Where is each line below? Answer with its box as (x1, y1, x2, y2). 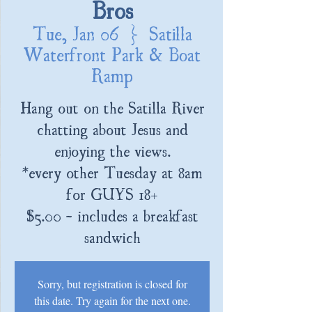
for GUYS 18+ (67, 183, 157, 203)
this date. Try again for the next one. (33, 293, 191, 308)
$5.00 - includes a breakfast (26, 205, 198, 224)
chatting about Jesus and (36, 118, 188, 138)
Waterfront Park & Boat (24, 42, 201, 65)
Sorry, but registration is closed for (37, 276, 187, 291)
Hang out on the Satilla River (19, 97, 205, 116)
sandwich (84, 226, 141, 246)
